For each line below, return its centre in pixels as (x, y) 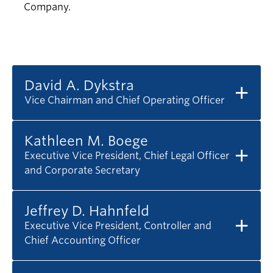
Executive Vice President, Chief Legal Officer (127, 156)
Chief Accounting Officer (83, 241)
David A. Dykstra (79, 86)
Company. (47, 7)
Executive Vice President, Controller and (118, 226)
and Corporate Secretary (82, 171)
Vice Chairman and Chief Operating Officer (125, 101)
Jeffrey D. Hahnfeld (87, 211)
